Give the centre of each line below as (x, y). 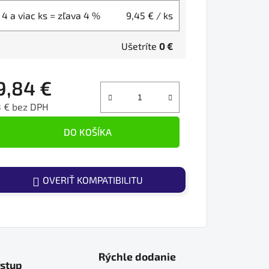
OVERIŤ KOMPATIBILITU (92, 180)
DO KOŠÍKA (87, 131)
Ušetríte (140, 46)
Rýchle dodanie (137, 257)
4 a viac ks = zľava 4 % (51, 15)
